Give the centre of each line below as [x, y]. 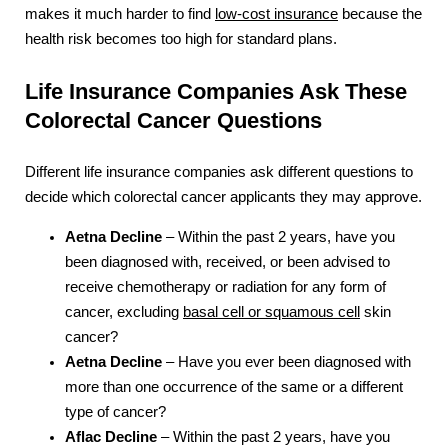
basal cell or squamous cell [271, 311]
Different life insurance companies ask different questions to [219, 171]
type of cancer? [115, 411]
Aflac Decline [111, 436]
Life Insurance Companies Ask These [216, 91]
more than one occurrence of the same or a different [234, 386]
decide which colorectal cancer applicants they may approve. [223, 196]
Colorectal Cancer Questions [173, 120]
